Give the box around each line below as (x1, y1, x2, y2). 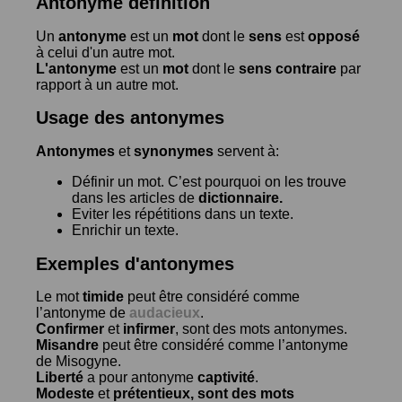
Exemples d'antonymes (36, 253, 234, 274)
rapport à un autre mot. (36, 76, 179, 92)
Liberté (36, 370, 83, 386)
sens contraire (239, 60, 336, 76)
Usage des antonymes (36, 108, 224, 128)
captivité (197, 370, 255, 386)
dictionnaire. (198, 189, 283, 205)
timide (83, 289, 124, 305)
